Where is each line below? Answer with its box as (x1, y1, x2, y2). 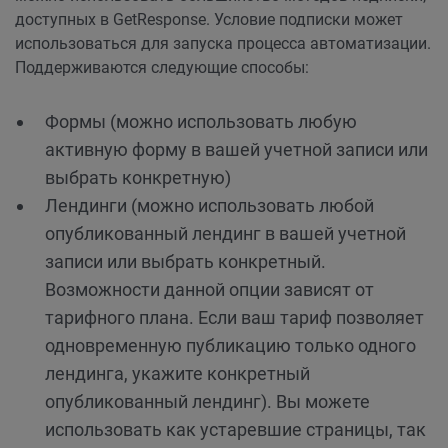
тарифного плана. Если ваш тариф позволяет (45, 307, 424, 328)
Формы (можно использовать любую (45, 111, 357, 132)
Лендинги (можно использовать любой (45, 195, 374, 216)
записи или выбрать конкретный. (45, 251, 326, 272)
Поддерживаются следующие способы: (15, 58, 309, 77)
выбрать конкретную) (45, 167, 231, 188)
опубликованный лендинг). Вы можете (45, 391, 370, 412)
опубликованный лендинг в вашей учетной (45, 223, 406, 244)
